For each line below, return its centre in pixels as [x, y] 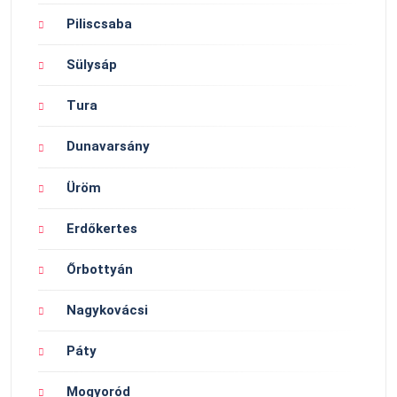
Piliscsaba [99, 24]
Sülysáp [92, 65]
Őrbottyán [100, 269]
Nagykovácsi [107, 310]
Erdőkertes [102, 228]
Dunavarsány [108, 147]
